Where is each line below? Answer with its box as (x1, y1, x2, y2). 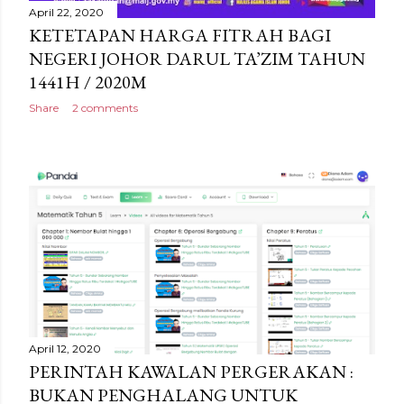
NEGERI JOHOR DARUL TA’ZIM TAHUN (29, 47, 365, 71)
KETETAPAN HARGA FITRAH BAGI (29, 23, 331, 48)
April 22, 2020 (29, 5, 104, 20)
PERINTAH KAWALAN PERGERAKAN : (29, 360, 353, 384)
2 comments (72, 101, 138, 115)
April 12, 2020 (29, 342, 101, 356)
